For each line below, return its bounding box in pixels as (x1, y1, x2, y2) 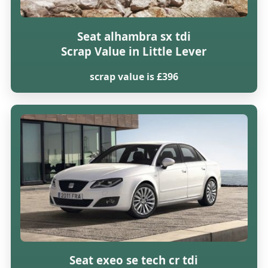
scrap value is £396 (89, 69, 178, 83)
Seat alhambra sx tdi (77, 28, 191, 44)
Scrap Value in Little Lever (61, 43, 207, 59)
